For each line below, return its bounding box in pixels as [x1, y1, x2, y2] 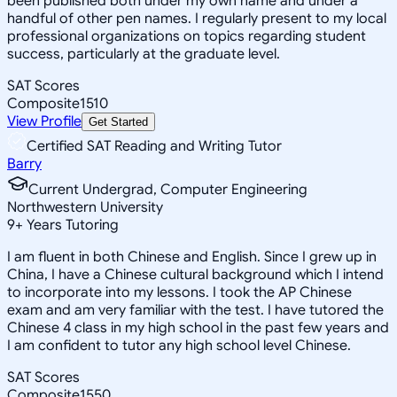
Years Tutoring [23, 215, 119, 234]
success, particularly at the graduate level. [7, 44, 280, 63]
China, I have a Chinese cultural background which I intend [7, 265, 384, 284]
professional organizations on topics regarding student [7, 27, 366, 45]
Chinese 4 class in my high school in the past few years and [7, 318, 389, 337]
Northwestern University [7, 198, 163, 216]
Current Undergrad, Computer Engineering [28, 180, 307, 198]
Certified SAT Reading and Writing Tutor [27, 136, 282, 155]
